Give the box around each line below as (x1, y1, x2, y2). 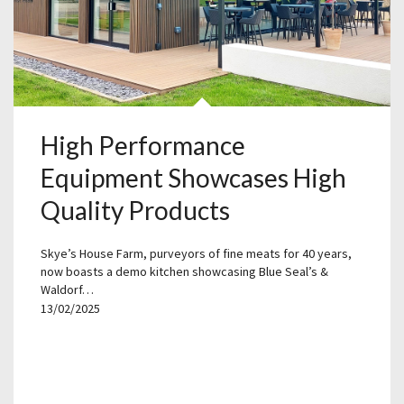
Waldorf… (41, 281, 94, 298)
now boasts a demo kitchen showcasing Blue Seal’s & (41, 263, 328, 280)
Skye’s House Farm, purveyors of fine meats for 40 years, (41, 245, 352, 262)
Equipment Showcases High (41, 162, 346, 194)
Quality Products (41, 195, 230, 226)
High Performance (41, 130, 245, 161)
